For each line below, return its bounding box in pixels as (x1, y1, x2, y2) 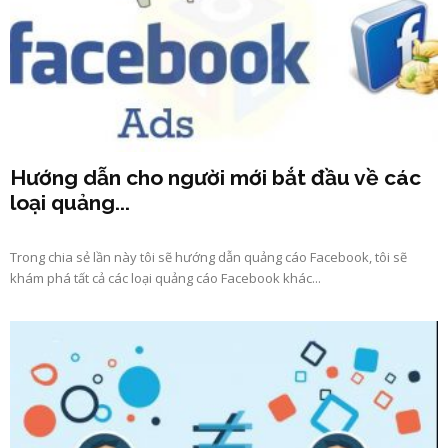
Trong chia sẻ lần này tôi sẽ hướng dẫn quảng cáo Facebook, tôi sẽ (10, 247, 407, 266)
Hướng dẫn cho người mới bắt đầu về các (10, 164, 421, 190)
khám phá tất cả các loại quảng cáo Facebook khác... (10, 268, 321, 287)
